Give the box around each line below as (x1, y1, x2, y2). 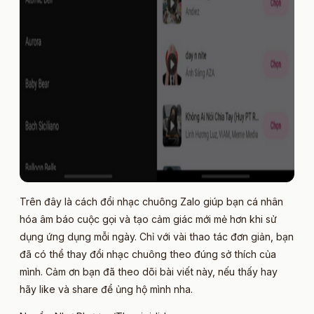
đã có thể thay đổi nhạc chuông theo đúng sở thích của (20, 247, 276, 260)
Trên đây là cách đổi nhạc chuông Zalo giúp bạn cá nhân (20, 195, 283, 207)
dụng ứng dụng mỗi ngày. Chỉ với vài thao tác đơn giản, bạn (20, 230, 294, 243)
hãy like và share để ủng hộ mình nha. (20, 282, 193, 295)
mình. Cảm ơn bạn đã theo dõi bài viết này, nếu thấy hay (20, 265, 278, 278)
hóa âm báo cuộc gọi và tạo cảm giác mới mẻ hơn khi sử (20, 212, 277, 225)
